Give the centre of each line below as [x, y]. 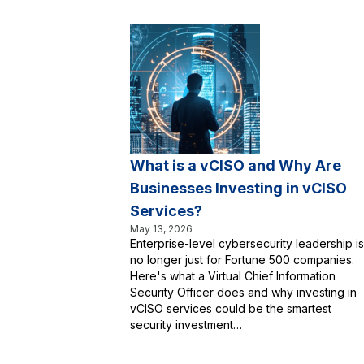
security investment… [186, 325]
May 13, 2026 [161, 229]
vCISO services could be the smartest [231, 308]
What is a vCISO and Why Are [236, 165]
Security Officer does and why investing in [243, 292]
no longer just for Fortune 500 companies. [242, 260]
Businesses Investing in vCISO [238, 188]
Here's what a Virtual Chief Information [233, 276]
